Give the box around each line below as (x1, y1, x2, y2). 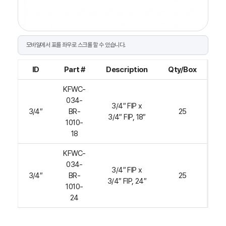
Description (106, 65, 148, 74)
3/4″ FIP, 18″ (108, 112, 146, 122)
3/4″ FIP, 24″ (107, 177, 147, 186)
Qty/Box (168, 65, 197, 74)
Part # (64, 65, 85, 74)
